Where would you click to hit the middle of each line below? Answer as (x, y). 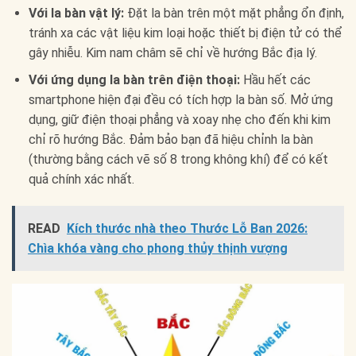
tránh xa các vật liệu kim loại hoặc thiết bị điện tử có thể (185, 33)
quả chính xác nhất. (81, 180)
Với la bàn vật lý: (76, 13)
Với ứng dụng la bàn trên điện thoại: (134, 80)
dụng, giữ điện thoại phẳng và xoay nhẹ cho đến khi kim (179, 120)
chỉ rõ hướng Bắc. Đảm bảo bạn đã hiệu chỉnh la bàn (170, 140)
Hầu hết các (275, 80)
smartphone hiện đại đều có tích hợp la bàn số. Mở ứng (180, 100)
